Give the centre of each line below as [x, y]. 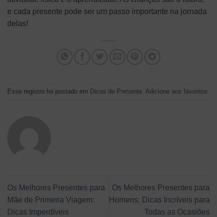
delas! [18, 24]
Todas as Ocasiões [177, 212]
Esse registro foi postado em [49, 91]
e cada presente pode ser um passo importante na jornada [107, 12]
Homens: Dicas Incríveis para [159, 200]
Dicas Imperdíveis [38, 212]
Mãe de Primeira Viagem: [51, 200]
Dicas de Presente [116, 91]
